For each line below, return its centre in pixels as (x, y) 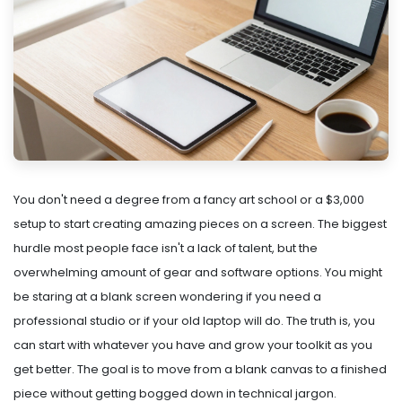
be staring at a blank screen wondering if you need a (167, 297)
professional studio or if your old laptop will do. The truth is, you (194, 321)
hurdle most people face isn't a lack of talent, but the (166, 249)
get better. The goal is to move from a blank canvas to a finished (200, 370)
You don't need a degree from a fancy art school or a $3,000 (189, 200)
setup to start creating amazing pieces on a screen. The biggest (200, 224)
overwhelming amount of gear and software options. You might (198, 273)
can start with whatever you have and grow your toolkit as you (193, 345)
